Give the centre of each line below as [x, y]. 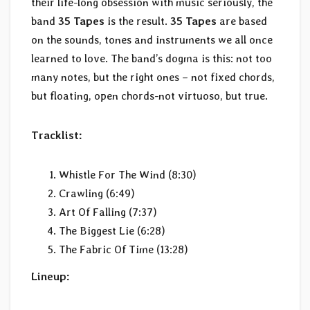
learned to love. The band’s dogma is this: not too [152, 58]
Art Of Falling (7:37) [108, 212]
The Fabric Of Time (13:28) [124, 249]
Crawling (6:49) [97, 193]
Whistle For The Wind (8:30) [128, 174]
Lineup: [51, 277]
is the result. [137, 21]
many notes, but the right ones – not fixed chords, [153, 77]
